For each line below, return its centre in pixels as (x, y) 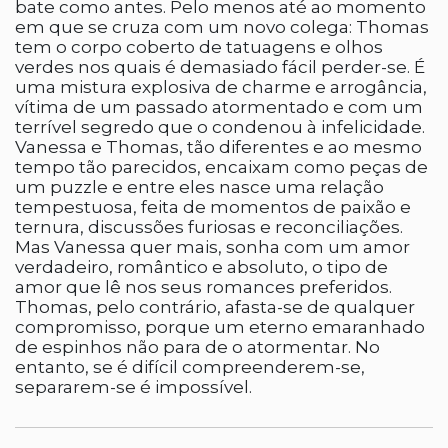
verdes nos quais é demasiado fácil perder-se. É (220, 67)
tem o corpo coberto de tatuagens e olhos (199, 47)
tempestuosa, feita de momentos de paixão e (213, 207)
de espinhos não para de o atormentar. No (197, 347)
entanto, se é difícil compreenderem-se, (190, 367)
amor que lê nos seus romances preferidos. (203, 287)
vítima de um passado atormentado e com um (219, 107)
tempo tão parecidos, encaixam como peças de (221, 167)
